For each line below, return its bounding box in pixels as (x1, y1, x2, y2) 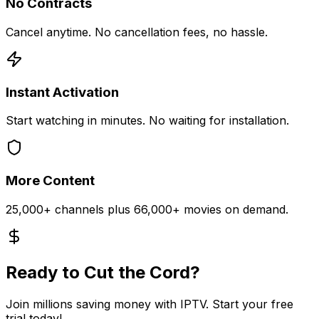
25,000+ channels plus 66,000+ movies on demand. (6, 202, 288, 216)
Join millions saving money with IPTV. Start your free (6, 296, 293, 311)
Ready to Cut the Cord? (6, 261, 200, 283)
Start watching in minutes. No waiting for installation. (6, 113, 289, 128)
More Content (6, 172, 95, 189)
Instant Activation (6, 83, 119, 100)
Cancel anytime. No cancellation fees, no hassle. (6, 24, 268, 39)
